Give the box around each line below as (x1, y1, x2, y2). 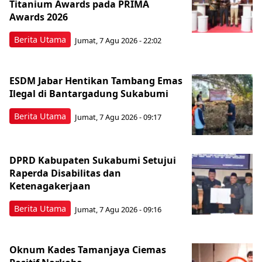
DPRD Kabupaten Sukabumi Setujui (9, 154, 176, 167)
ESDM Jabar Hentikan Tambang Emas (9, 74, 182, 88)
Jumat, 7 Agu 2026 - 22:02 (75, 35, 161, 46)
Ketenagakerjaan (9, 180, 91, 193)
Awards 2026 (9, 11, 68, 24)
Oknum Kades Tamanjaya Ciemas (9, 243, 166, 257)
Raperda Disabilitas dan (9, 167, 121, 180)
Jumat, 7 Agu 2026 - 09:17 (75, 111, 161, 122)
